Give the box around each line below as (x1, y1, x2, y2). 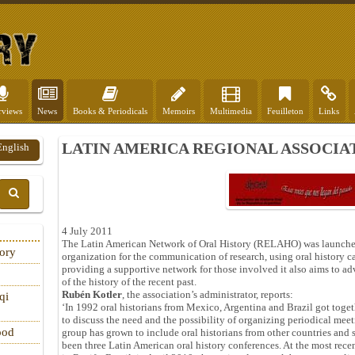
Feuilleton (266, 106, 303, 116)
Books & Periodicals (72, 106, 147, 116)
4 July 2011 (62, 225, 113, 237)
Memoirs (162, 106, 195, 116)
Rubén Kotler (62, 288, 122, 300)
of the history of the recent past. (62, 276, 197, 288)
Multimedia (209, 106, 252, 116)
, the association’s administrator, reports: (122, 288, 293, 300)
